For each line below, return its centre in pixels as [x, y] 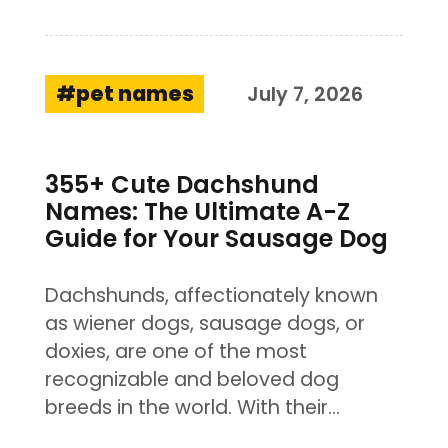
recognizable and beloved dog [191, 379]
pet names [134, 94]
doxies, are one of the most [175, 351]
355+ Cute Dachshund [181, 185]
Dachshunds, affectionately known [211, 295]
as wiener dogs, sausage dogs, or [204, 323]
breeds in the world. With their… [192, 407]
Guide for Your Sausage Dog [216, 239]
